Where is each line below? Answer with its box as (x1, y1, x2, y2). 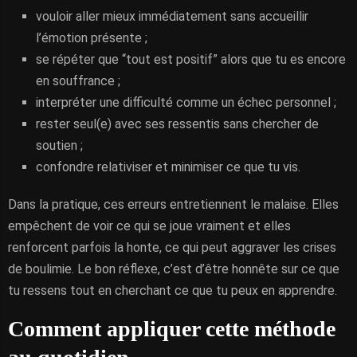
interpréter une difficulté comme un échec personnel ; (36, 95, 336, 110)
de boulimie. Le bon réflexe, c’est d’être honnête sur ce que (8, 261, 339, 277)
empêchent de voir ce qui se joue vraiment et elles (8, 218, 291, 233)
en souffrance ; (36, 73, 120, 88)
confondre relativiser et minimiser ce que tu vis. (36, 159, 300, 175)
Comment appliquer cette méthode (8, 316, 335, 341)
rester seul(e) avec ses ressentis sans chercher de (36, 116, 319, 131)
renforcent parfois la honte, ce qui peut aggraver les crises (8, 240, 336, 255)
